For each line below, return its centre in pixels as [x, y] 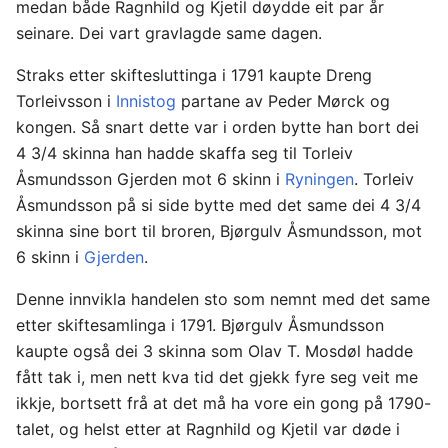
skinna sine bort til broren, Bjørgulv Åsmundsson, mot [219, 230]
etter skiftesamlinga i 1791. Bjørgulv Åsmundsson [200, 324]
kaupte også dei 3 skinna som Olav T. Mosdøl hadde [214, 350]
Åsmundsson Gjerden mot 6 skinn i [150, 178]
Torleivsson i [66, 100]
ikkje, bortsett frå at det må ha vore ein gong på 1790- [223, 402]
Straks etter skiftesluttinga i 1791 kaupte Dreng [194, 74]
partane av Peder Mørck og [283, 100]
